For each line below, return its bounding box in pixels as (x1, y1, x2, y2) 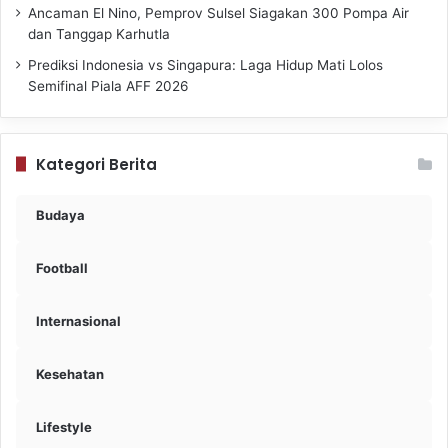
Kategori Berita (36, 153, 157, 175)
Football (36, 259, 88, 276)
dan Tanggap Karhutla (28, 25, 174, 42)
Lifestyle (36, 418, 92, 435)
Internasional (36, 312, 121, 329)
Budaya (36, 206, 85, 223)
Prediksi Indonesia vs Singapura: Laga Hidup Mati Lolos (28, 56, 383, 73)
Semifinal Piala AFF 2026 (28, 77, 193, 94)
